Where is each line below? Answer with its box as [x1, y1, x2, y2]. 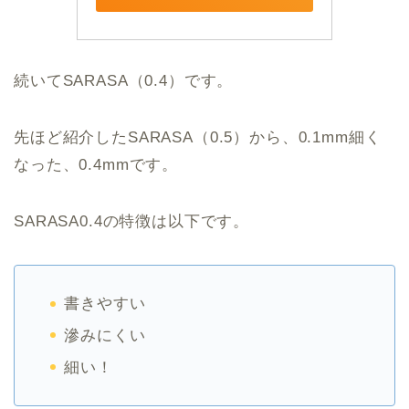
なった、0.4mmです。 [14, 156, 179, 174]
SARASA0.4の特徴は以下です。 [14, 213, 250, 231]
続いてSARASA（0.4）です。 [14, 72, 234, 90]
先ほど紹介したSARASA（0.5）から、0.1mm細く [14, 129, 382, 147]
